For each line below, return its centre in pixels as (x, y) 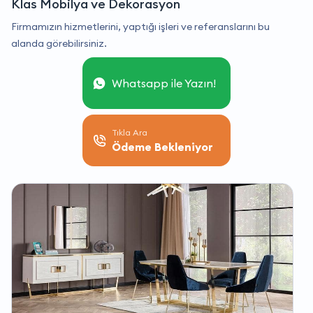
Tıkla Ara (130, 133)
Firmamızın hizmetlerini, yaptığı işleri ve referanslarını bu (140, 27)
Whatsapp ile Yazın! (164, 83)
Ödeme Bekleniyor (162, 147)
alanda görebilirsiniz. (59, 44)
